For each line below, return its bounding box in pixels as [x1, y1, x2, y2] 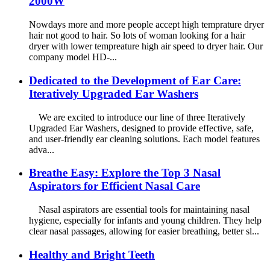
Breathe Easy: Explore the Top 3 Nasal [29, 166, 221, 180]
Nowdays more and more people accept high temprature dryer [29, 19, 264, 30]
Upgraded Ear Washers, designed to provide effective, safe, [29, 122, 254, 133]
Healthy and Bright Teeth [29, 248, 155, 261]
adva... [29, 144, 54, 155]
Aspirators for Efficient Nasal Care [29, 180, 200, 193]
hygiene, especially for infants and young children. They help [29, 215, 262, 226]
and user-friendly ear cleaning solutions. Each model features [29, 133, 260, 144]
